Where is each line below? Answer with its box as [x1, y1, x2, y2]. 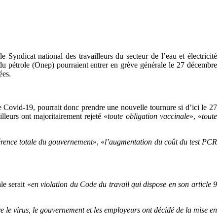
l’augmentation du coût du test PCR [105, 137, 218, 146]
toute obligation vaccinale [108, 111, 189, 120]
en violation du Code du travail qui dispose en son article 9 [31, 180, 218, 188]
